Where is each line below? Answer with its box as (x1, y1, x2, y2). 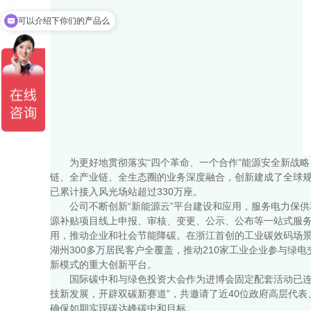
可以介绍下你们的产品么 (18, 15, 110, 24)
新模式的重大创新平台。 (50, 259, 157, 271)
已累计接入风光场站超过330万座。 (50, 186, 203, 198)
